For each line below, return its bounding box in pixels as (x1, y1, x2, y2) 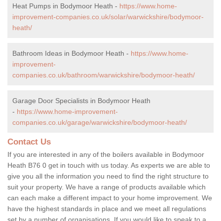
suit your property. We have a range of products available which (7, 183, 206, 191)
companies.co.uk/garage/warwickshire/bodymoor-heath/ (12, 118, 187, 126)
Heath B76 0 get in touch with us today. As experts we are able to (7, 161, 210, 169)
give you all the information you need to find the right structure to (7, 172, 209, 180)
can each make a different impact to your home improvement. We (7, 193, 212, 202)
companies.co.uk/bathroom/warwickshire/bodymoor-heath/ (12, 71, 195, 79)
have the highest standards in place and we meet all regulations (7, 204, 206, 213)
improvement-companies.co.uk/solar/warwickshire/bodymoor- (12, 12, 204, 21)
